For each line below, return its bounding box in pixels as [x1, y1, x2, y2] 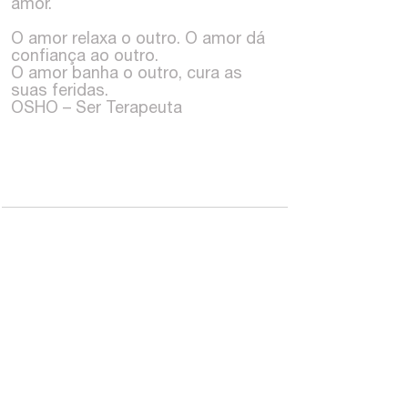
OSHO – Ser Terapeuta [11, 97, 182, 117]
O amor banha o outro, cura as [11, 62, 242, 82]
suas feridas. [11, 79, 108, 99]
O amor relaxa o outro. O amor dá [11, 27, 265, 47]
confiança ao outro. [11, 45, 158, 65]
